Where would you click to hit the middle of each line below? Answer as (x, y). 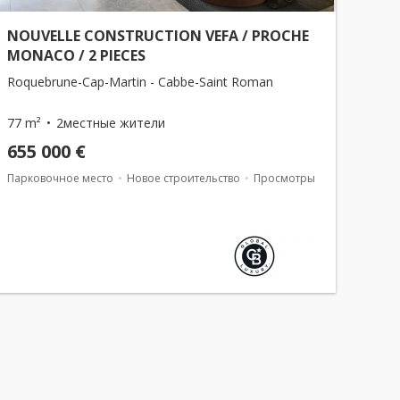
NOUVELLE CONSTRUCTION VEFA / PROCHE (158, 36)
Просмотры (284, 178)
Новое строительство (183, 178)
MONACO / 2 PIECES (76, 55)
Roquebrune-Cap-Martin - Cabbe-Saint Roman (140, 82)
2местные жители (111, 123)
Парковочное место (60, 178)
